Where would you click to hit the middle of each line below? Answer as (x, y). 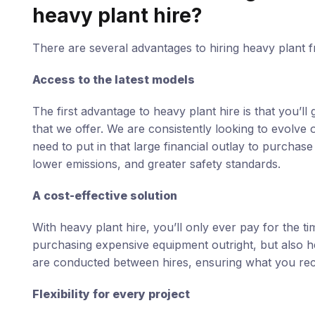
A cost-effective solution (104, 195)
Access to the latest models (113, 79)
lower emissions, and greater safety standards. (156, 164)
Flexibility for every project (111, 294)
